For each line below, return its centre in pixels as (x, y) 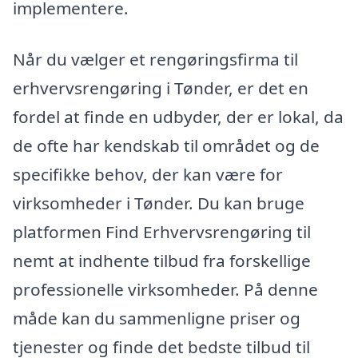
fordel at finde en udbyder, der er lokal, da (178, 116)
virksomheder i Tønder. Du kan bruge (159, 203)
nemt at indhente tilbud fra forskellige (162, 260)
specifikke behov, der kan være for (148, 174)
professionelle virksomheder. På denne (165, 289)
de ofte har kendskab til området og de (166, 145)
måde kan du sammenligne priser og (157, 318)
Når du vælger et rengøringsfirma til (155, 59)
